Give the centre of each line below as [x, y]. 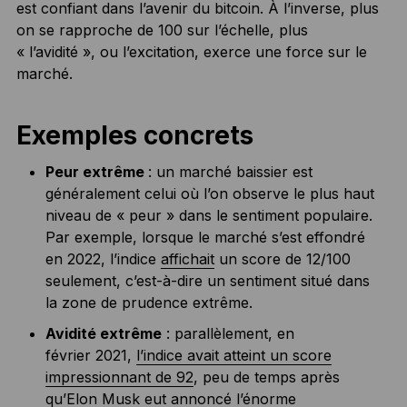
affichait [187, 258]
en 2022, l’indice [103, 258]
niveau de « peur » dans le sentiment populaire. [208, 215]
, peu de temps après [266, 377]
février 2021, [90, 355]
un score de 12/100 [282, 258]
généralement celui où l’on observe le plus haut [209, 193]
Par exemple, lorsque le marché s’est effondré [205, 237]
